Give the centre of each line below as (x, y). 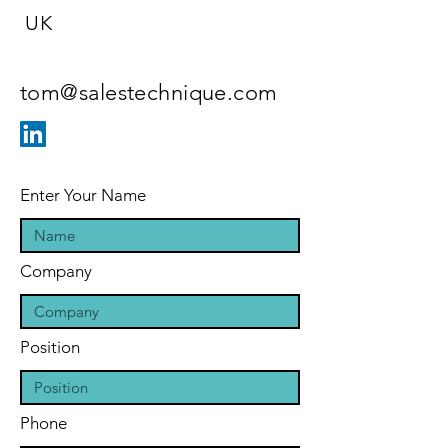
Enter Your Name (83, 194)
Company (56, 270)
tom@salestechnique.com (149, 92)
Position (50, 346)
